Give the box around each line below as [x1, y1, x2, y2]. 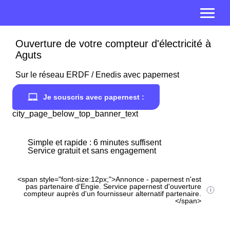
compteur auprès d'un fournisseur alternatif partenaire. [24, 189, 202, 198]
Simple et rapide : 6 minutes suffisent [28, 138, 161, 147]
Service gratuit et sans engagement [28, 146, 156, 155]
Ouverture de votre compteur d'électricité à [15, 38, 211, 49]
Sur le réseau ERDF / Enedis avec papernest [15, 70, 179, 79]
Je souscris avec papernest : [43, 93, 144, 101]
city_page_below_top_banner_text [12, 109, 138, 118]
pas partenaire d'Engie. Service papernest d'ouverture [26, 182, 202, 190]
